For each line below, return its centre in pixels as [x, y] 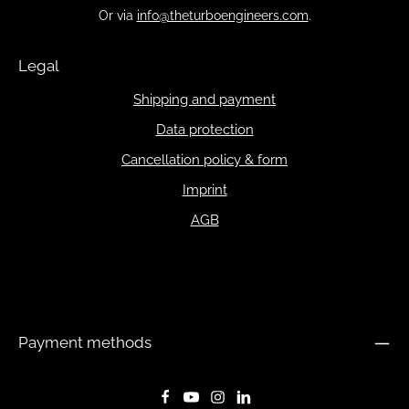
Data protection [204, 129]
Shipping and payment [204, 99]
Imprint [204, 189]
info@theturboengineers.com [222, 15]
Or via [117, 15]
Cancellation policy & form [204, 159]
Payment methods [85, 342]
